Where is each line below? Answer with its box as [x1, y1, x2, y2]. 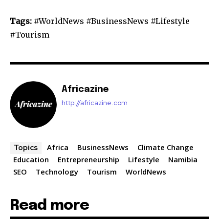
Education [13, 154, 49, 164]
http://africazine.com [62, 98, 128, 107]
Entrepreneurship [58, 154, 119, 164]
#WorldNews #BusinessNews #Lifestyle [32, 16, 190, 26]
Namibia [168, 154, 197, 164]
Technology [36, 166, 78, 176]
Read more [10, 197, 89, 213]
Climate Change [137, 142, 194, 152]
